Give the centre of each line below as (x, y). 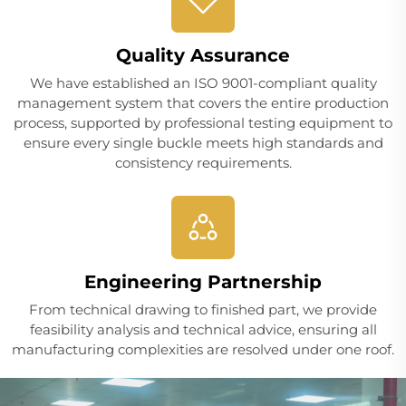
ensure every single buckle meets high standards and (203, 143)
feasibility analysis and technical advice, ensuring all (203, 330)
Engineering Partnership (203, 282)
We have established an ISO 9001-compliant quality (203, 83)
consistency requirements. (203, 163)
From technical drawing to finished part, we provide (203, 310)
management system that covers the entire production (203, 103)
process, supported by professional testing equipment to (203, 123)
